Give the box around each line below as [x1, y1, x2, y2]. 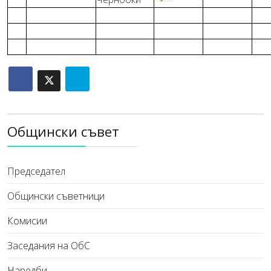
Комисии [7, 214, 47, 227]
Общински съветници [7, 189, 105, 203]
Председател [7, 165, 65, 178]
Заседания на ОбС [7, 239, 90, 252]
